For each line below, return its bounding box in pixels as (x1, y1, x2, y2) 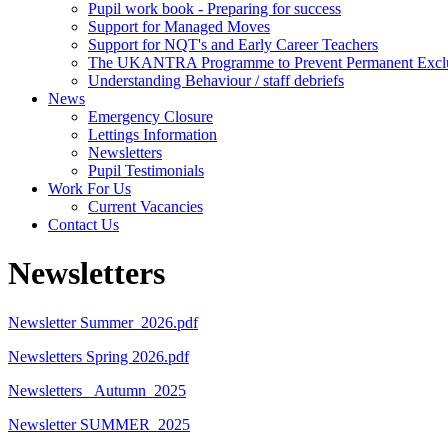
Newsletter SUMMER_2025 (8, 415, 190, 433)
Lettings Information (88, 125, 217, 143)
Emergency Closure (88, 107, 213, 125)
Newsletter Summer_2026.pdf (8, 313, 198, 331)
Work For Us (48, 179, 131, 197)
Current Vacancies (88, 197, 203, 215)
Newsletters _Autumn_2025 (8, 381, 186, 399)
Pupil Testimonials (88, 161, 204, 179)
